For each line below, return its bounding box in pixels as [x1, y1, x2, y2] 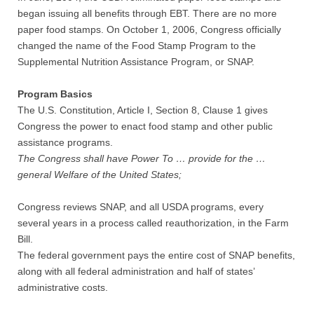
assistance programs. [18, 137, 113, 148]
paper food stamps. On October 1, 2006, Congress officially [18, 24, 281, 35]
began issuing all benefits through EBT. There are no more [18, 8, 277, 19]
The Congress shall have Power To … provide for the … [18, 153, 266, 164]
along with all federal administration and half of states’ [18, 266, 254, 277]
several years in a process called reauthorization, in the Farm [18, 217, 289, 228]
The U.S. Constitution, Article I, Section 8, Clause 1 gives [18, 104, 268, 116]
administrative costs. [18, 282, 108, 293]
